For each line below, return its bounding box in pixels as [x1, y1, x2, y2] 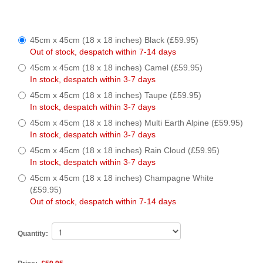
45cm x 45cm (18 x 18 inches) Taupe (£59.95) [30, 90, 201, 100]
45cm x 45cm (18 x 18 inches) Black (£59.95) [30, 35, 198, 45]
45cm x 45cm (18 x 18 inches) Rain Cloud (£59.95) [30, 146, 220, 156]
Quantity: [18, 230, 48, 238]
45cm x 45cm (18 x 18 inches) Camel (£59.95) [30, 63, 203, 73]
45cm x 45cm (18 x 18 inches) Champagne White [30, 173, 214, 183]
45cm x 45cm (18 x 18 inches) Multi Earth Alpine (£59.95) [30, 118, 243, 128]
